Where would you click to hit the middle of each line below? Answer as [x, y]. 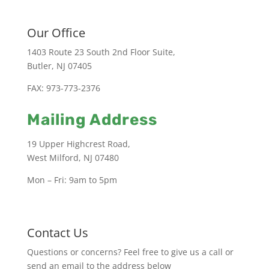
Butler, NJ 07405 [59, 65]
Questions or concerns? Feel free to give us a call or [130, 252]
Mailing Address [92, 119]
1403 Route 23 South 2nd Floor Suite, [101, 52]
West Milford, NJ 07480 [73, 157]
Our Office [56, 32]
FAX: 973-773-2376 [63, 88]
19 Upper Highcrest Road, [78, 144]
